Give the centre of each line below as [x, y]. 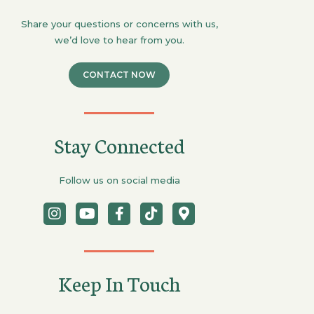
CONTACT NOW [119, 75]
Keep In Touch [119, 283]
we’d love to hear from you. [119, 40]
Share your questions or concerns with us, [119, 24]
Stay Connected [119, 145]
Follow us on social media [119, 180]
